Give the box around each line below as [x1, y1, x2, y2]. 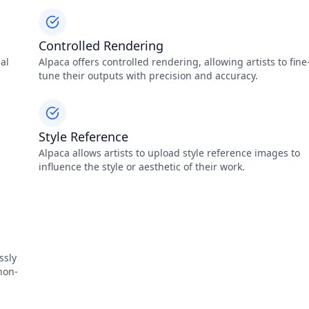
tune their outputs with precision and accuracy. [39, 69, 258, 82]
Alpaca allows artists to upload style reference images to [39, 146, 300, 159]
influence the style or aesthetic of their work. [39, 160, 245, 173]
